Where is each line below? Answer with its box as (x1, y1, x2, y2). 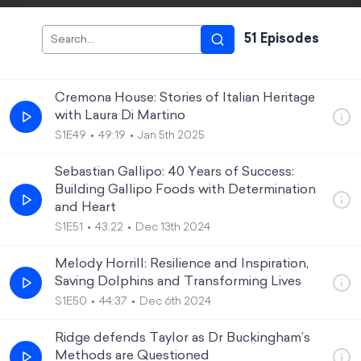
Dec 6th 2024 (139, 296, 211, 308)
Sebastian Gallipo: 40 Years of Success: (55, 166, 294, 179)
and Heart (55, 201, 116, 214)
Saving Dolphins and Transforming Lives (55, 276, 301, 288)
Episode (257, 33, 312, 46)
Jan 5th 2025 (138, 130, 205, 142)
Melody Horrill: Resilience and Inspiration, (55, 258, 309, 271)
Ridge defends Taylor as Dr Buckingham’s (55, 332, 310, 345)
